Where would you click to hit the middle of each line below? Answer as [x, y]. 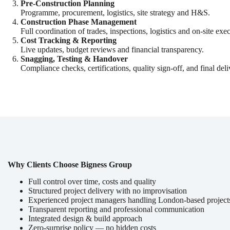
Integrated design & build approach [85, 218]
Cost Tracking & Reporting [69, 40]
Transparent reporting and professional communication [116, 209]
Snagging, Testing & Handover [74, 59]
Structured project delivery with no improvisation [108, 190]
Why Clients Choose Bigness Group [70, 164]
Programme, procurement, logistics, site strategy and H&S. [115, 12]
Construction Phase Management [79, 22]
